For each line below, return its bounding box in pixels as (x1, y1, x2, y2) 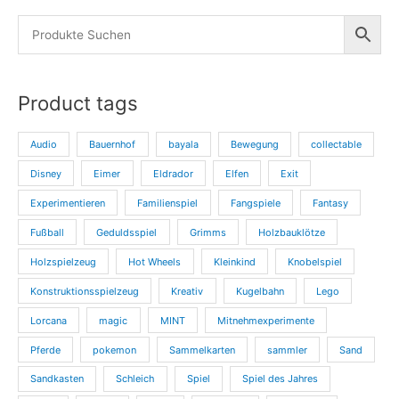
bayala (167, 137, 199, 151)
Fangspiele (230, 196, 281, 209)
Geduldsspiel (96, 225, 158, 239)
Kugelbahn (235, 284, 284, 297)
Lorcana (30, 313, 68, 327)
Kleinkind (213, 255, 256, 268)
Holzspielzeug (30, 255, 97, 268)
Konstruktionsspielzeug (30, 284, 140, 297)
